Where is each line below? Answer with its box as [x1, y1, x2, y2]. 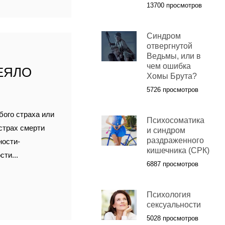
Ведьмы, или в [146, 52, 201, 61]
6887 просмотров [146, 160, 198, 168]
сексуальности [146, 200, 201, 209]
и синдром [146, 126, 185, 135]
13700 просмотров [146, 2, 202, 10]
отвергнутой [146, 42, 192, 51]
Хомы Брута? [146, 72, 197, 81]
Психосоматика [146, 116, 204, 125]
